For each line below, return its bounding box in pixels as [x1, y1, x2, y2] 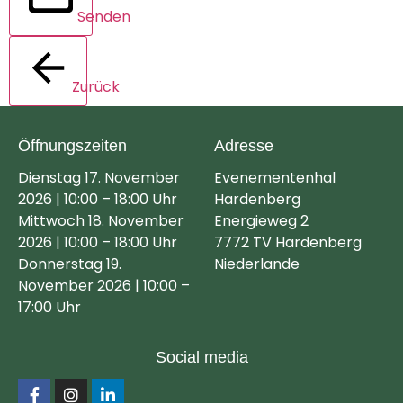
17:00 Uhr [18, 296, 81, 318]
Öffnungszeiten [18, 136, 127, 155]
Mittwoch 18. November [18, 210, 184, 231]
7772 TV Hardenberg [214, 231, 363, 253]
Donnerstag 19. [18, 253, 121, 274]
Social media [155, 348, 248, 367]
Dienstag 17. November [18, 166, 180, 188]
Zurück [72, 76, 120, 97]
